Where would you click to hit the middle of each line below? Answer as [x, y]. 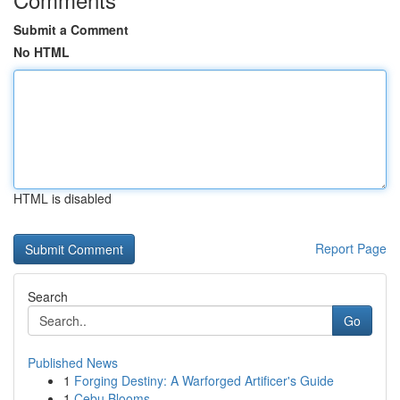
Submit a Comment [71, 29]
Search [48, 296]
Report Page [351, 248]
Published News [73, 362]
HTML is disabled [62, 198]
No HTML [42, 52]
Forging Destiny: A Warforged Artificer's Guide [204, 380]
